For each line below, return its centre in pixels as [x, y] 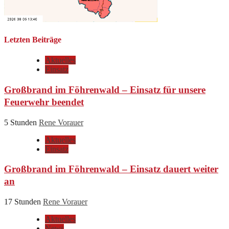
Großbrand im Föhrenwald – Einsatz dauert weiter [111, 169]
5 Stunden [21, 122]
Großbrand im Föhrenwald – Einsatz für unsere [105, 90]
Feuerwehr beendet [44, 102]
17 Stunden [24, 202]
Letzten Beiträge [33, 40]
